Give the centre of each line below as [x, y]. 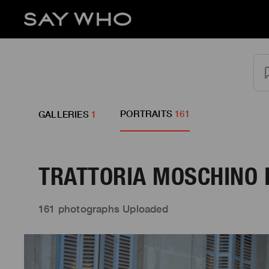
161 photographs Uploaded [103, 209]
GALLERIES [64, 114]
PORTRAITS [147, 113]
